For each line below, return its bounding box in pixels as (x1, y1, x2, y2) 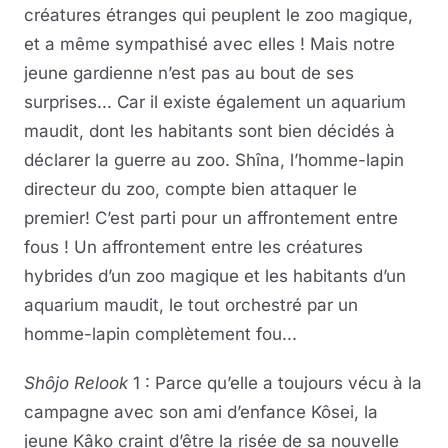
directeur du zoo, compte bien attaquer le (24, 179, 357, 200)
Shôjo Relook (24, 373, 128, 394)
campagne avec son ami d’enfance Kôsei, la (24, 402, 378, 423)
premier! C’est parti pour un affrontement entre (24, 208, 398, 229)
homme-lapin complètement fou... (24, 324, 297, 345)
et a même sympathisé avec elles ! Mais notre (24, 34, 395, 55)
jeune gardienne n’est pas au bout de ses (24, 63, 354, 84)
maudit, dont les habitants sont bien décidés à (24, 121, 395, 142)
